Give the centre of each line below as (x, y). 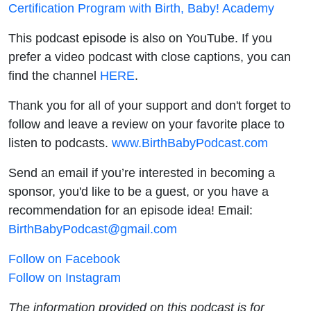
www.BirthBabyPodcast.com (190, 142)
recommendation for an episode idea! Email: (131, 210)
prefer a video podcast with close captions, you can (150, 56)
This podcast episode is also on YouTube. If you (140, 37)
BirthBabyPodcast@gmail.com (93, 228)
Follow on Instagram (65, 277)
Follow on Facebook (64, 258)
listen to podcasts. (60, 142)
